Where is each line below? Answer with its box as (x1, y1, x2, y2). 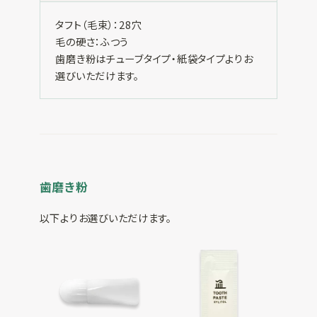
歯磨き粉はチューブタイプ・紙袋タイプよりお (55, 50, 253, 66)
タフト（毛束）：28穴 (55, 16, 142, 32)
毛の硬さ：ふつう (55, 33, 129, 49)
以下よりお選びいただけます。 (39, 209, 172, 225)
